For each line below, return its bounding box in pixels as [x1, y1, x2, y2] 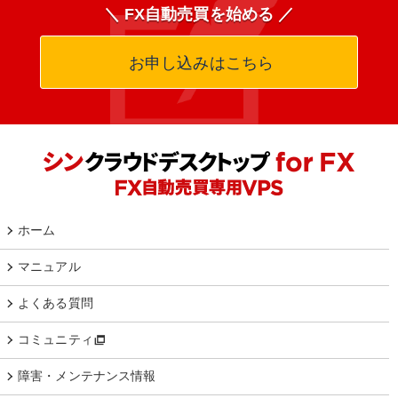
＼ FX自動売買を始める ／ [103, 5, 295, 23]
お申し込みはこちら [123, 54, 275, 72]
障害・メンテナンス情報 [18, 369, 156, 383]
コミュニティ [18, 332, 93, 346]
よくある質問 [18, 296, 93, 310]
